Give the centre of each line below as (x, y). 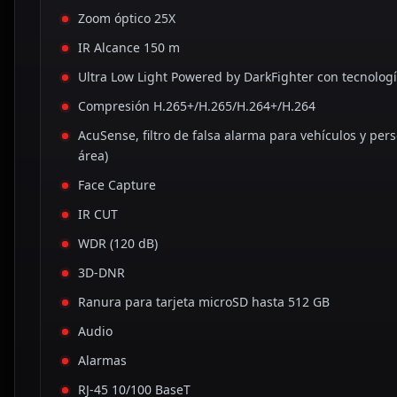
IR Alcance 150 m (129, 48)
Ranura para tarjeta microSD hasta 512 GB (204, 302)
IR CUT (98, 214)
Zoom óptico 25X (127, 19)
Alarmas (103, 361)
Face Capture (117, 185)
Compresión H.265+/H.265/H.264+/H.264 (197, 106)
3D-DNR (102, 273)
